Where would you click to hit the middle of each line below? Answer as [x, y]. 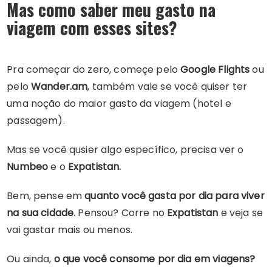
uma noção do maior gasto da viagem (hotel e [119, 104]
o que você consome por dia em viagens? [155, 259]
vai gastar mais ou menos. [70, 230]
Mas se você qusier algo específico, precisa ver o [125, 150]
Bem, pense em [46, 196]
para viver [240, 196]
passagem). [36, 121]
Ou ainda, [30, 259]
